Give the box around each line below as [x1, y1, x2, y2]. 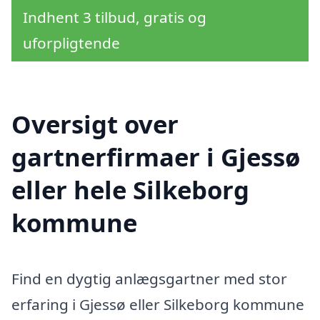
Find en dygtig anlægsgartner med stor [11, 269, 287, 289]
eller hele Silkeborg [11, 173, 249, 207]
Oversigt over [11, 107, 179, 141]
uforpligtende [23, 33, 120, 54]
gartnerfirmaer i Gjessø [11, 140, 300, 174]
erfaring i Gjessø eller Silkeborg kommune [11, 294, 304, 315]
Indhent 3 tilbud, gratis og [23, 7, 206, 28]
